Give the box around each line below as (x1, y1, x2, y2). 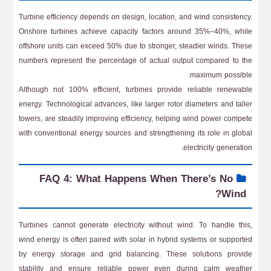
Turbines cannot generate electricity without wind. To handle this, (19, 218, 252, 232)
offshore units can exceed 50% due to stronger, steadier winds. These (19, 39, 252, 53)
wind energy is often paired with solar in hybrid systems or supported (19, 233, 252, 246)
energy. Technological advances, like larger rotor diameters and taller (19, 97, 252, 111)
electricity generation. (183, 141, 252, 154)
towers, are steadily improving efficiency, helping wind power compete (19, 112, 252, 125)
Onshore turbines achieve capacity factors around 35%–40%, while (19, 25, 252, 38)
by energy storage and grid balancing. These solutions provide (19, 247, 252, 261)
